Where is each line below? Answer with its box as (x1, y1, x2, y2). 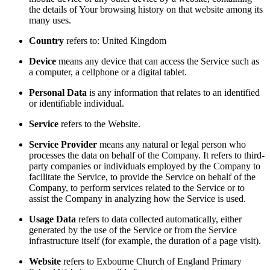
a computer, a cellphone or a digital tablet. (29, 66, 187, 77)
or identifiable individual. (29, 98, 124, 108)
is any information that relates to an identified (87, 87, 260, 98)
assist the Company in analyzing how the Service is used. (29, 193, 246, 204)
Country (29, 35, 66, 46)
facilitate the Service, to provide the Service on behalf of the (29, 171, 256, 182)
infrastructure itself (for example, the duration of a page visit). (29, 235, 261, 246)
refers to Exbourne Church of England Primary (61, 256, 242, 266)
